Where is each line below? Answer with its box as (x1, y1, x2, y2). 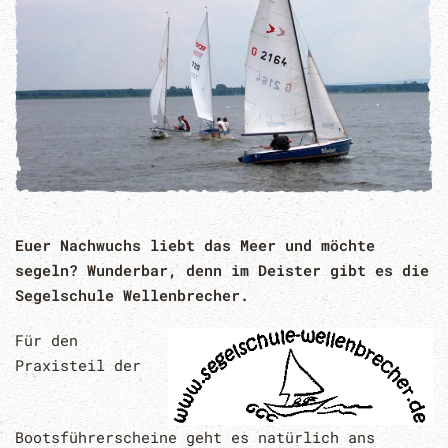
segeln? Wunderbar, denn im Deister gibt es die (15, 260, 429, 281)
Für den (15, 330, 78, 351)
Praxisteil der (15, 355, 141, 376)
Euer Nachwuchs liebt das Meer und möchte (15, 235, 375, 256)
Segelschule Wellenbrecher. (15, 285, 249, 306)
